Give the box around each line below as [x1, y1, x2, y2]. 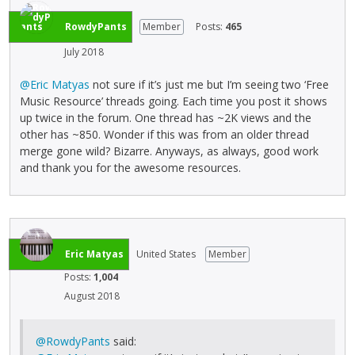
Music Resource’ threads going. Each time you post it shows [20, 93, 327, 109]
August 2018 [64, 288, 120, 303]
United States [136, 246, 196, 261]
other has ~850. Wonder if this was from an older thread [20, 126, 309, 142]
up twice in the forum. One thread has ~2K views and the [20, 109, 311, 125]
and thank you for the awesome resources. [20, 159, 241, 175]
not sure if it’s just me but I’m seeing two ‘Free [90, 76, 329, 92]
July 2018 [64, 45, 104, 59]
